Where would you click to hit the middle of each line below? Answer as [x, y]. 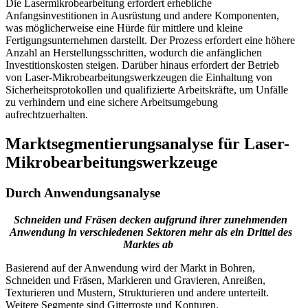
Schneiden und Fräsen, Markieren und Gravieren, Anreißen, [135, 280]
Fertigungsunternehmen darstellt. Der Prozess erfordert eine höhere [150, 41]
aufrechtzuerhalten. [47, 115]
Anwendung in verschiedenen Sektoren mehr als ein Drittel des [151, 232]
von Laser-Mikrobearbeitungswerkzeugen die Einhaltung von [139, 78]
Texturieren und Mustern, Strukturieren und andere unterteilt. [137, 292]
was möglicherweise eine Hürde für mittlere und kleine [124, 28]
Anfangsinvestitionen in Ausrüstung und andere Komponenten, [142, 16]
